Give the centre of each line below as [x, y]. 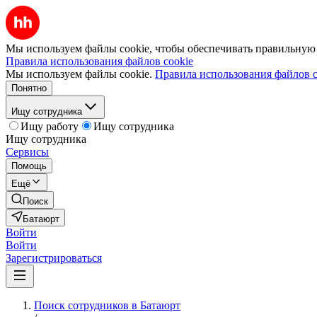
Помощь [29, 166]
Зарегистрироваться [54, 258]
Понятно [29, 88]
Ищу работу [50, 126]
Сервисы [27, 152]
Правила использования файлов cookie [99, 61]
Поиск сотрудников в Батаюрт [107, 305]
